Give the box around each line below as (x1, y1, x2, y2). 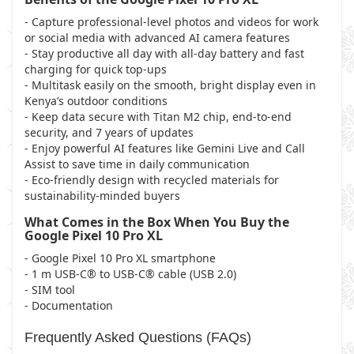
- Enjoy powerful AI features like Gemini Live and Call (24, 141, 305, 156)
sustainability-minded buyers (24, 188, 180, 203)
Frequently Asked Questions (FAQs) (24, 330, 251, 345)
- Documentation (24, 298, 113, 313)
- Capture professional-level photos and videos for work (24, 14, 318, 29)
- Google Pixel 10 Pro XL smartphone (24, 250, 216, 265)
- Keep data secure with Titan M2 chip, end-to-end (24, 109, 292, 124)
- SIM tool (24, 282, 75, 297)
